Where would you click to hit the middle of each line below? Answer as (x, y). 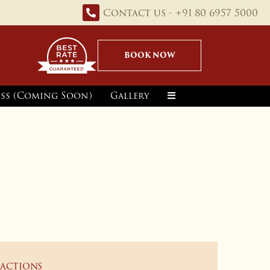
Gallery (130, 96)
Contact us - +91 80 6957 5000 (181, 13)
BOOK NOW (149, 55)
